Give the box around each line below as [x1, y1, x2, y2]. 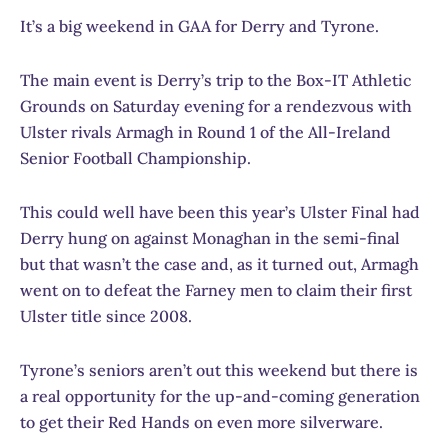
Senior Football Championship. [20, 147, 251, 168]
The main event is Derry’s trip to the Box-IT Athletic [20, 69, 411, 90]
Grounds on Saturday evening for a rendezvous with [20, 95, 412, 116]
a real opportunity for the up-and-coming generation [20, 385, 420, 406]
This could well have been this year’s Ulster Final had [20, 201, 420, 222]
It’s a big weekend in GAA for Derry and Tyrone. [20, 15, 379, 36]
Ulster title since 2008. [20, 305, 192, 326]
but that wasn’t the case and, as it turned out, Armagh [20, 253, 419, 274]
